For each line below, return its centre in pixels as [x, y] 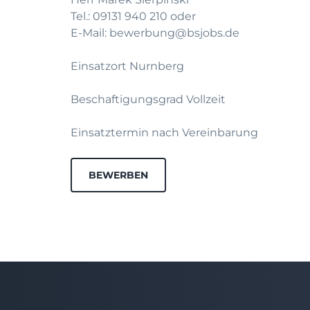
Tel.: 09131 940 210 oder [133, 16]
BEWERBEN [118, 175]
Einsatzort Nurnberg [127, 66]
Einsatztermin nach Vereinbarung [164, 133]
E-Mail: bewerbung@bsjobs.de [155, 33]
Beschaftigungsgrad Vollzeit [148, 99]
